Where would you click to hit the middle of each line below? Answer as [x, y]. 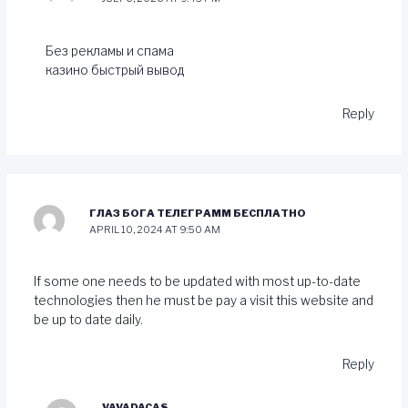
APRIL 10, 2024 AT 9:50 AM [155, 229]
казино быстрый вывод [115, 70]
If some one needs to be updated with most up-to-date [197, 282]
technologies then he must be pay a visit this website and [203, 301]
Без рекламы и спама [110, 51]
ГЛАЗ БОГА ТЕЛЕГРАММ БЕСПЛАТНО [198, 213]
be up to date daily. [88, 320]
